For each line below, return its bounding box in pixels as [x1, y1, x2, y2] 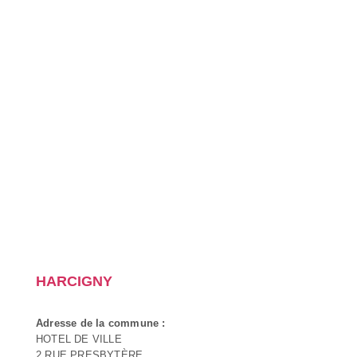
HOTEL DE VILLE [36, 332, 122, 345]
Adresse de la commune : [36, 316, 166, 329]
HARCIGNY [36, 273, 112, 289]
